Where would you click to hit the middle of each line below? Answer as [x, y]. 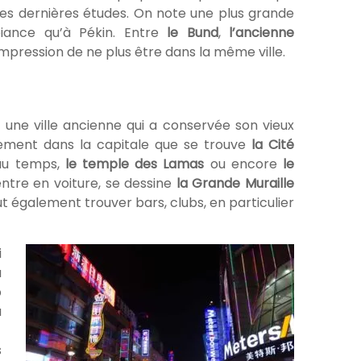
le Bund [193, 33]
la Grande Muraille [235, 184]
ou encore [244, 164]
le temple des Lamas [132, 164]
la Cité [273, 145]
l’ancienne [261, 33]
